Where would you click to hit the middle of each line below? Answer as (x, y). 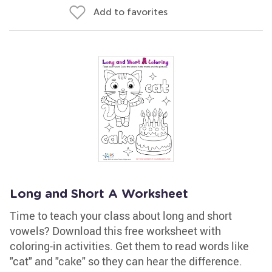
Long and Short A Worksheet (99, 194)
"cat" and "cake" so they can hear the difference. (126, 261)
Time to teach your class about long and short (121, 216)
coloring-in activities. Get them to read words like (129, 246)
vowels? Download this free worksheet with (115, 231)
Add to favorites (131, 12)
